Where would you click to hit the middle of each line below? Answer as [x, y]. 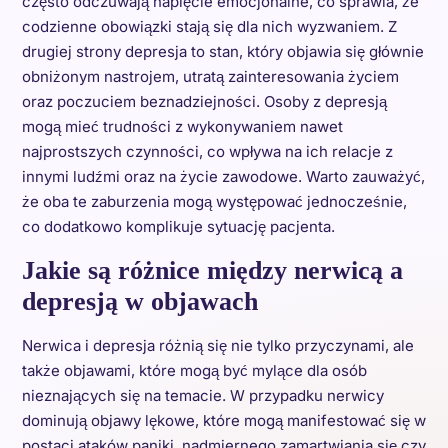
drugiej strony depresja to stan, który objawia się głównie [222, 51]
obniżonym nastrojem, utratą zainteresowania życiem [210, 76]
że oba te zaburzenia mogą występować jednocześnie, [214, 201]
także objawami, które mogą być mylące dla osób [194, 370]
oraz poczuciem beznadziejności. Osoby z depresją [204, 101]
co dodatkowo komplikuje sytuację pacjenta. [178, 226]
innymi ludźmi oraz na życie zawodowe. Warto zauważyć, [223, 176]
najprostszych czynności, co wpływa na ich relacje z [207, 151]
